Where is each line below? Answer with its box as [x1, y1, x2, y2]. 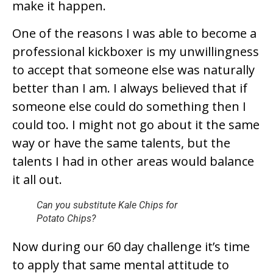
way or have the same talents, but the [12, 134, 230, 151]
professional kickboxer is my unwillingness [12, 43, 259, 60]
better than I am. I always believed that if [12, 79, 247, 96]
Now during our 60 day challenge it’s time [12, 238, 250, 255]
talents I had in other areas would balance [12, 152, 254, 169]
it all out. [12, 171, 62, 188]
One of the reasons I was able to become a [12, 24, 257, 41]
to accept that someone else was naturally [12, 61, 255, 78]
